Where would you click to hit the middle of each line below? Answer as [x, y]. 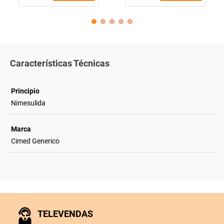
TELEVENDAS [65, 213]
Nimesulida [28, 103]
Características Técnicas [60, 63]
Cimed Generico [35, 141]
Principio [25, 91]
